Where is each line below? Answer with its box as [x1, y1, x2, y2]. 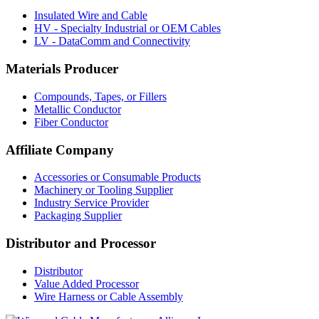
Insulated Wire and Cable [34, 9, 147, 22]
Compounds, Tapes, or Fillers [34, 90, 167, 103]
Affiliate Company [6, 142, 114, 157]
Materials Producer [6, 61, 118, 77]
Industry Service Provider [34, 197, 149, 209]
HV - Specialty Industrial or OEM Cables [34, 22, 221, 35]
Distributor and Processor [6, 236, 156, 251]
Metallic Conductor [34, 103, 121, 115]
